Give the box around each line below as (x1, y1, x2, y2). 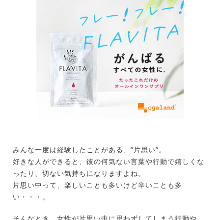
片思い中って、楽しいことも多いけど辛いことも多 (12, 181, 182, 190)
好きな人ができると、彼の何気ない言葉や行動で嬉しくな (12, 157, 204, 166)
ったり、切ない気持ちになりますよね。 (12, 169, 145, 178)
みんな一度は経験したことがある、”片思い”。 (12, 145, 166, 154)
